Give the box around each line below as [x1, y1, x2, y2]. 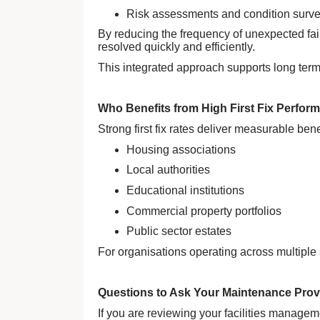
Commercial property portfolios [126, 204, 281, 217]
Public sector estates [126, 225, 231, 238]
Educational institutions [126, 184, 244, 196]
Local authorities [126, 164, 210, 176]
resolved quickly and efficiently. [98, 41, 255, 54]
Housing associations [126, 143, 236, 156]
